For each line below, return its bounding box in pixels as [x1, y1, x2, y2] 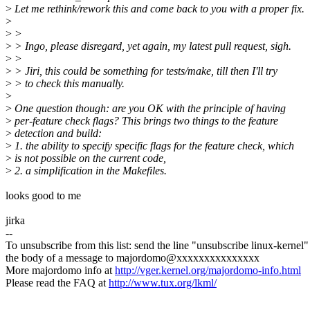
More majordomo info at [6, 264, 115, 277]
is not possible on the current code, [12, 152, 166, 165]
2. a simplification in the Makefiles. [12, 165, 167, 177]
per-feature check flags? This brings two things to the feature [12, 115, 278, 127]
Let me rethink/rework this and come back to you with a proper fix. [12, 3, 304, 15]
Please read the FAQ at [6, 277, 109, 289]
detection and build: [12, 127, 102, 140]
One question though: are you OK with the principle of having [12, 102, 286, 115]
